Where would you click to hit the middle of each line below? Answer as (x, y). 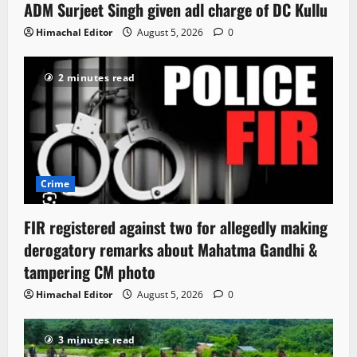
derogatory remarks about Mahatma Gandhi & (171, 250)
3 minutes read (96, 340)
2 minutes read (96, 77)
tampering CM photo (90, 272)
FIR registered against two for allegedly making (176, 228)
